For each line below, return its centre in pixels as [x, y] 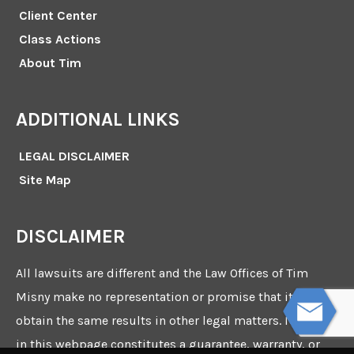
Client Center [58, 16]
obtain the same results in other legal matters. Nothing [174, 321]
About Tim [50, 63]
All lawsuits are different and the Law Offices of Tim [162, 273]
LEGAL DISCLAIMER [74, 156]
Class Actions [60, 40]
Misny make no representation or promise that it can [166, 297]
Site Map [45, 180]
